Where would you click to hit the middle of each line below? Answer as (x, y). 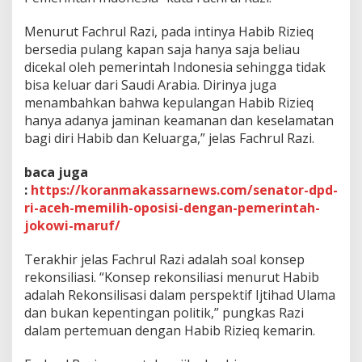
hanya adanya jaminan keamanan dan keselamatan (179, 121)
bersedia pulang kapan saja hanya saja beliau (162, 50)
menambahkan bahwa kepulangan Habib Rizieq (169, 103)
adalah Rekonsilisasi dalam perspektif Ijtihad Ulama (180, 295)
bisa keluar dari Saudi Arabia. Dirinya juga (150, 85)
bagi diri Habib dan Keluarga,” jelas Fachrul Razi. (169, 139)
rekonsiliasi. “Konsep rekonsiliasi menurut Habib (172, 278)
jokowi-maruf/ (72, 226)
